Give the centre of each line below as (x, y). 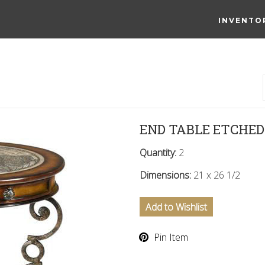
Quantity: (159, 153)
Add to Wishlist (176, 207)
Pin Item (171, 237)
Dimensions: (167, 175)
